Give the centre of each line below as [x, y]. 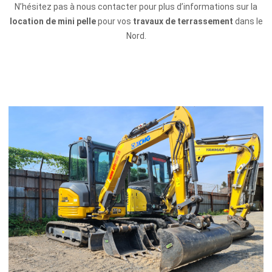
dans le [248, 22]
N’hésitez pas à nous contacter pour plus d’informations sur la [136, 7]
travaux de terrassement [183, 22]
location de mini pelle [53, 22]
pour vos [114, 22]
